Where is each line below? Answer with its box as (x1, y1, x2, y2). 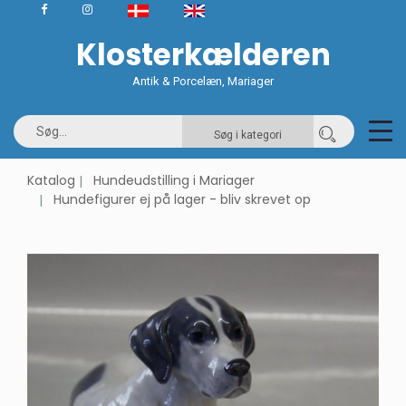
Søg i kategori (214, 129, 283, 141)
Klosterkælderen (75, 34, 331, 75)
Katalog (27, 171, 75, 189)
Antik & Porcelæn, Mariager (132, 74, 274, 88)
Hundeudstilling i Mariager (93, 171, 255, 189)
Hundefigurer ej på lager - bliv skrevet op (53, 190, 311, 208)
